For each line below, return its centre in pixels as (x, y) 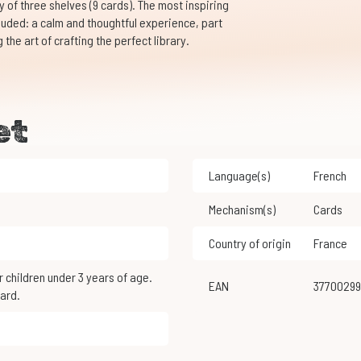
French (332, 176)
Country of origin (249, 243)
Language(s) (239, 176)
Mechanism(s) (242, 210)
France (333, 243)
